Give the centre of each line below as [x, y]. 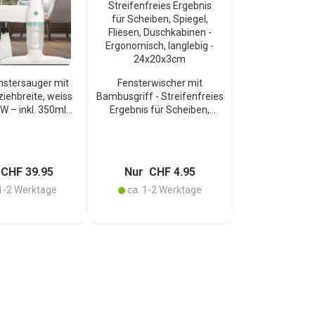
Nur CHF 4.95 [160, 172]
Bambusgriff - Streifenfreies [160, 96]
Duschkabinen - [160, 136]
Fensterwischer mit [160, 83]
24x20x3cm [160, 163]
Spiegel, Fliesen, [160, 123]
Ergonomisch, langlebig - [160, 150]
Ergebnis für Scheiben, [160, 110]
